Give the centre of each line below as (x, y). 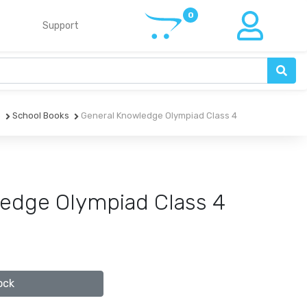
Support (60, 26)
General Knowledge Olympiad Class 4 (158, 116)
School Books (40, 116)
